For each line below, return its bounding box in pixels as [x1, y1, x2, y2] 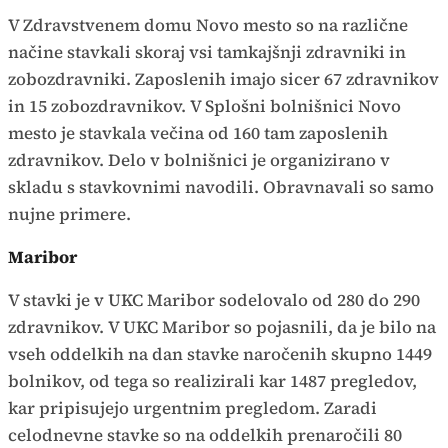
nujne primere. [8, 201, 131, 226]
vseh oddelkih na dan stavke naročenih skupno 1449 [8, 341, 432, 366]
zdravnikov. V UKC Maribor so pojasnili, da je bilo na [8, 314, 436, 339]
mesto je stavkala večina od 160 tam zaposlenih [8, 120, 388, 145]
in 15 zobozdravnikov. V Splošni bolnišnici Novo [8, 93, 401, 118]
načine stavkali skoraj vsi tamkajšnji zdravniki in [8, 39, 406, 64]
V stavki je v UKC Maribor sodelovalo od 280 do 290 [8, 287, 420, 312]
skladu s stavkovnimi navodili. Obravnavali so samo [8, 174, 434, 199]
